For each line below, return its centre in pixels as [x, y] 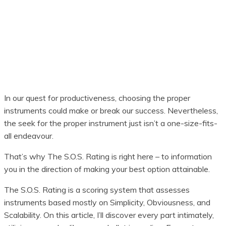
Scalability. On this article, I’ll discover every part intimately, [109, 215]
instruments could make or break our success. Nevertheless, [111, 110]
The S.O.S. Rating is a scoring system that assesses [97, 189]
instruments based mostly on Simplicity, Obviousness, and [107, 202]
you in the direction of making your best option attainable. [107, 169]
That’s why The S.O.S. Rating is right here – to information [108, 156]
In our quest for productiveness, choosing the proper [97, 98]
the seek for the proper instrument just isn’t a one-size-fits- [111, 123]
